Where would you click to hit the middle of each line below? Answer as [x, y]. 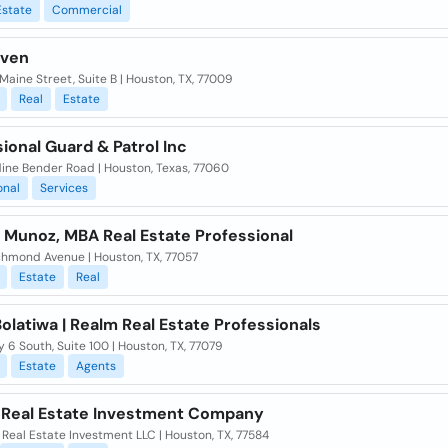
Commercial [86, 10]
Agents [95, 366]
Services [63, 188]
